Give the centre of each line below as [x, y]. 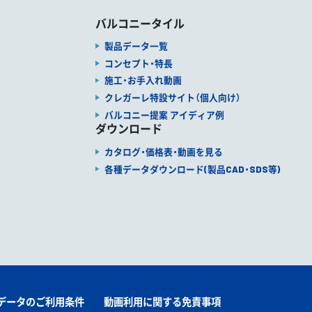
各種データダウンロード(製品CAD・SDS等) [192, 169]
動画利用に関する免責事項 [163, 302]
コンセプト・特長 [138, 63]
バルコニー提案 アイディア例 [164, 115]
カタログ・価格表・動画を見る [163, 151]
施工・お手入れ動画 [143, 80]
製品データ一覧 [136, 46]
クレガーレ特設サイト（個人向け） [172, 98]
